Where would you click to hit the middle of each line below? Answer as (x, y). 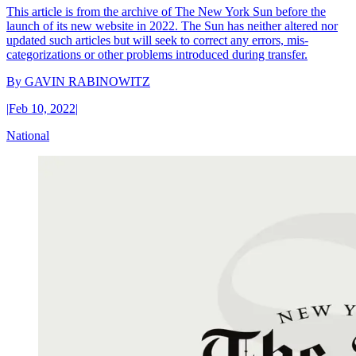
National (28, 135)
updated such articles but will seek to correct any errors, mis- (157, 40)
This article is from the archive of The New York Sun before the (166, 11)
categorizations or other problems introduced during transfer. (157, 54)
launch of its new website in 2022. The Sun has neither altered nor (172, 25)
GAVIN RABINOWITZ (87, 81)
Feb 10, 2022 (42, 108)
